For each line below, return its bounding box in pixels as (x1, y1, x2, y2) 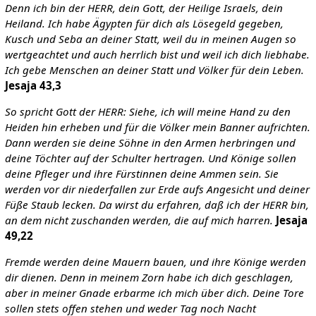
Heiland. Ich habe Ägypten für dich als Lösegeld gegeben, (4, 16, 284, 30)
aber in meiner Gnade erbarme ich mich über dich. (4, 286, 250, 300)
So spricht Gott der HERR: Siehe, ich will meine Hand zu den (4, 104, 291, 119)
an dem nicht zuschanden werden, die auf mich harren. (4, 213, 273, 228)
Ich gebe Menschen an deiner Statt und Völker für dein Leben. (4, 62, 304, 77)
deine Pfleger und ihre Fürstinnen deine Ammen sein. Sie (4, 166, 279, 181)
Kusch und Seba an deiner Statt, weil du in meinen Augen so (4, 31, 296, 46)
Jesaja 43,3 (4, 78, 61, 92)
